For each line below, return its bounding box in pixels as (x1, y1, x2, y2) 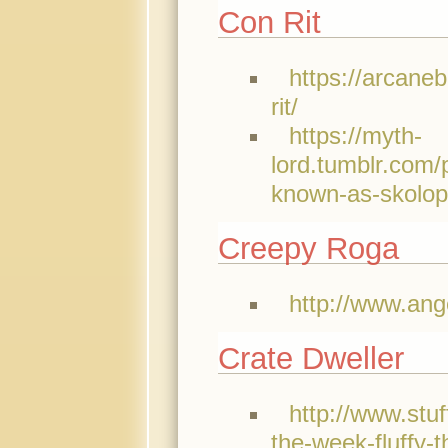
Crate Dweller (217, 341, 404, 377)
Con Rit (217, 5, 321, 41)
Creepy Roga (217, 231, 399, 267)
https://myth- (289, 121, 423, 149)
